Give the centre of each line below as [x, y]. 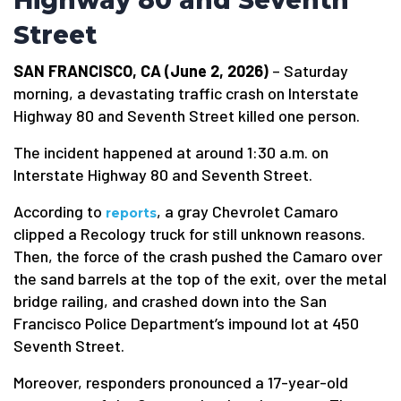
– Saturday [308, 71]
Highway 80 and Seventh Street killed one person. [187, 115]
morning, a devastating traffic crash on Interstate [186, 93]
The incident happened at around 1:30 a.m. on [171, 152]
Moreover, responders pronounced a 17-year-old [181, 382]
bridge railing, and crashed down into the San [170, 301]
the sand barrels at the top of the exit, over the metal [200, 278]
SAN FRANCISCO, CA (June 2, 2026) [141, 71]
